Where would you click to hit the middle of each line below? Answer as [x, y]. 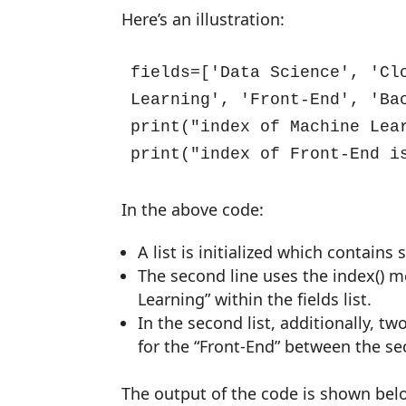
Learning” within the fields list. [255, 299]
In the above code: [193, 209]
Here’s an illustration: [203, 19]
